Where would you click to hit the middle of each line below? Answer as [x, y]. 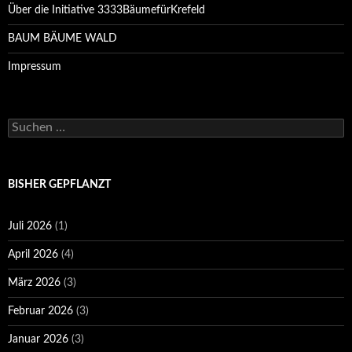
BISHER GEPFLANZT [59, 185]
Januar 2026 [38, 340]
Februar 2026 [40, 312]
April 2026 [33, 255]
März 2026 [34, 283]
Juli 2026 [30, 227]
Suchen [25, 125]
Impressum [35, 67]
